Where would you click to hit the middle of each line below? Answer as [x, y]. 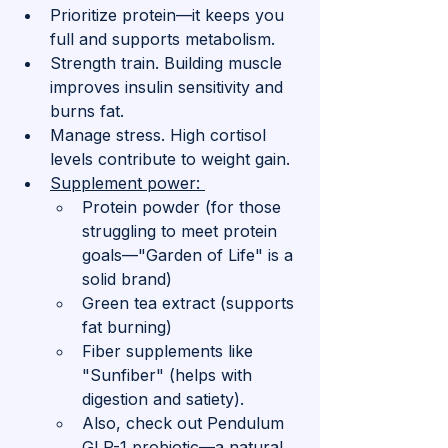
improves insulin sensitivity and [169, 87]
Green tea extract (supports [190, 303]
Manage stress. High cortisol [160, 135]
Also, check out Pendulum [185, 423]
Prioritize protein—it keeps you [169, 15]
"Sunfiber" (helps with [169, 375]
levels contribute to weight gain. [170, 159]
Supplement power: [127, 183]
